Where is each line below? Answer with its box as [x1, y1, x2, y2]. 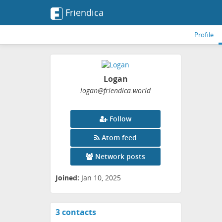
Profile [194, 30, 214, 39]
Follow [110, 114, 132, 124]
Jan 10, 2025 [81, 173, 121, 183]
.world [131, 86, 151, 96]
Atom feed [102, 133, 137, 143]
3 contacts [55, 207, 96, 218]
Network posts [95, 152, 146, 162]
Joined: [55, 173, 79, 183]
